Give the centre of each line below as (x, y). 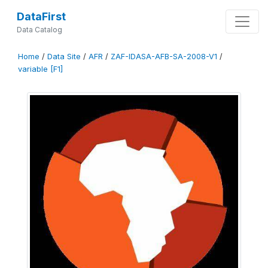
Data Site (64, 57)
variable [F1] (40, 69)
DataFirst (41, 16)
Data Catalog (39, 30)
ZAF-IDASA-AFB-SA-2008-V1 (164, 57)
